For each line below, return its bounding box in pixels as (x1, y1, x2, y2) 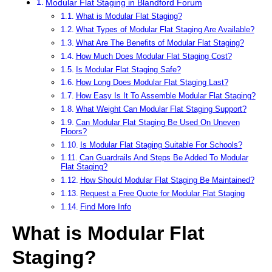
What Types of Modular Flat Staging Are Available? (75, 25, 254, 35)
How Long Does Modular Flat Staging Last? (75, 78, 228, 87)
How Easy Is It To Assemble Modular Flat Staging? (75, 91, 256, 101)
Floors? (61, 126, 87, 136)
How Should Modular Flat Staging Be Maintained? (80, 175, 254, 185)
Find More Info (80, 202, 131, 211)
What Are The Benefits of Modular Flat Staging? (75, 38, 244, 47)
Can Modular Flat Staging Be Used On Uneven (75, 117, 240, 127)
